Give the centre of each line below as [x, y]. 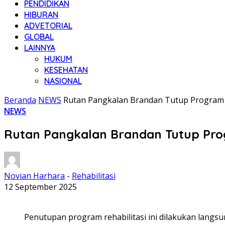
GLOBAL [39, 37]
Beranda [20, 100]
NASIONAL [63, 81]
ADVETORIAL [48, 26]
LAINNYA [40, 48]
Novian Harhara [34, 176]
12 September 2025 [40, 187]
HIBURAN [41, 15]
